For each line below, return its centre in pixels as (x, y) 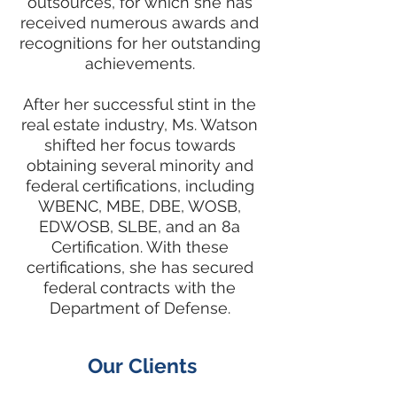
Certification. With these (140, 247)
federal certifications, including (140, 186)
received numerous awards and (140, 23)
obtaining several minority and (140, 165)
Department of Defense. (140, 308)
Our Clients (142, 366)
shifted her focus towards (140, 145)
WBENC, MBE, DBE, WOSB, (140, 206)
